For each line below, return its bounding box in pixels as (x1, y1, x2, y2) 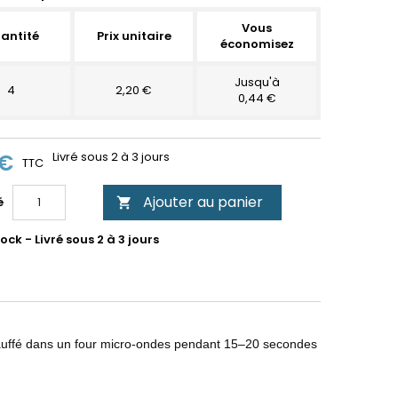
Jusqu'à (234, 74, 280, 91)
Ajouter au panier (143, 192, 263, 212)
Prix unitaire (96, 28, 171, 44)
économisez (219, 36, 294, 52)
